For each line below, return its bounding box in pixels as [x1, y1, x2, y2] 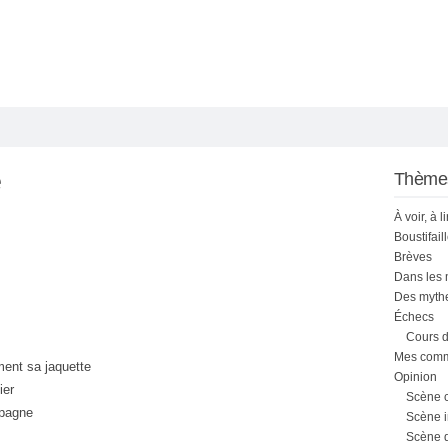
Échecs [394, 310, 434, 324]
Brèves [394, 250, 432, 264]
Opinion [394, 370, 437, 384]
